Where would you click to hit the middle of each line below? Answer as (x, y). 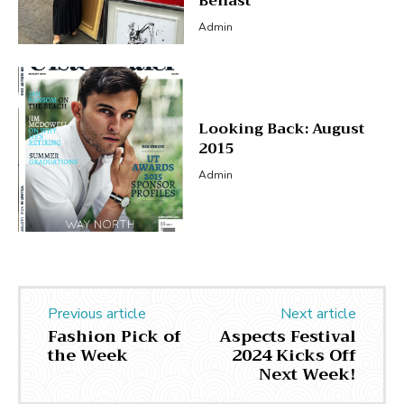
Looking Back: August (281, 129)
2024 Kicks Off (294, 356)
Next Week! (307, 375)
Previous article (97, 314)
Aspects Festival (287, 337)
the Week (88, 356)
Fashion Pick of (115, 337)
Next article (318, 314)
